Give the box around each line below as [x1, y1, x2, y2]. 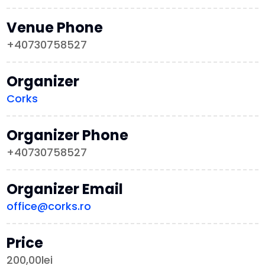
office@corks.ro [7, 199, 92, 214]
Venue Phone [7, 18, 104, 38]
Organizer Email [7, 179, 124, 199]
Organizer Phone [7, 125, 129, 146]
